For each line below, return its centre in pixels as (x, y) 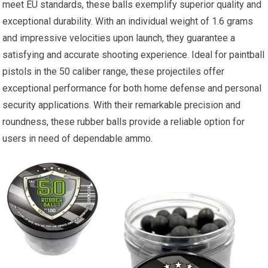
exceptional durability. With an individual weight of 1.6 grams (128, 21)
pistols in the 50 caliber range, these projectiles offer (114, 71)
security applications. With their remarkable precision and (122, 105)
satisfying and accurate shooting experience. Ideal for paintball (134, 55)
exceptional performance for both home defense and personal (132, 88)
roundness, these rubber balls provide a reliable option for (124, 122)
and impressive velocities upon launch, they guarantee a (119, 38)
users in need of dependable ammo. (78, 138)
